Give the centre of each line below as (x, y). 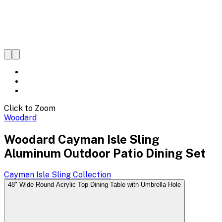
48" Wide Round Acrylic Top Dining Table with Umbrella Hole (94, 184)
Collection (91, 174)
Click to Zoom (30, 108)
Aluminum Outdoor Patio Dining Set (105, 153)
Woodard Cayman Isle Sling (82, 139)
